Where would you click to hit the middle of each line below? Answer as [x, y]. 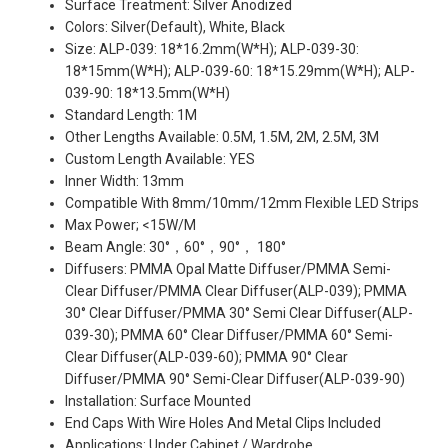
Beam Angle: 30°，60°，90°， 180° [175, 246]
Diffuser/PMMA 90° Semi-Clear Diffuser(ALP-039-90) [235, 378]
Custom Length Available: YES [160, 158]
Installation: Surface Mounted [158, 400]
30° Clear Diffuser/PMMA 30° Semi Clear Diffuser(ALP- [239, 312]
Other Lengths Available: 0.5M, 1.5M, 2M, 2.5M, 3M [222, 136]
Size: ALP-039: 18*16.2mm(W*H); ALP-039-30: [212, 48]
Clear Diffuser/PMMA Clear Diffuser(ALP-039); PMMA [236, 290]
